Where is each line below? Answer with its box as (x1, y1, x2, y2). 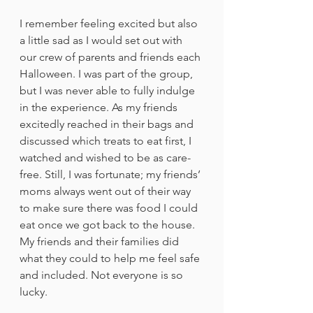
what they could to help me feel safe (20, 251, 203, 265)
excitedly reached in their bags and (20, 117, 196, 131)
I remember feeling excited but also (20, 16, 201, 30)
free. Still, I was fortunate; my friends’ (20, 167, 203, 181)
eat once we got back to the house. (20, 217, 198, 231)
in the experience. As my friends (20, 100, 180, 114)
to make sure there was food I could (20, 201, 201, 214)
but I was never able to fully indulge (20, 83, 198, 97)
